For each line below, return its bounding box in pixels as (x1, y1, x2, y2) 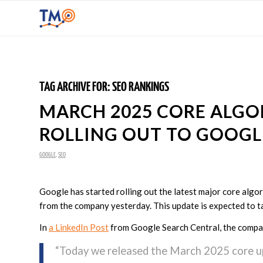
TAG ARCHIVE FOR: (39, 80, 112, 94)
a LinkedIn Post (49, 221, 109, 232)
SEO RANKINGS (112, 80, 169, 94)
